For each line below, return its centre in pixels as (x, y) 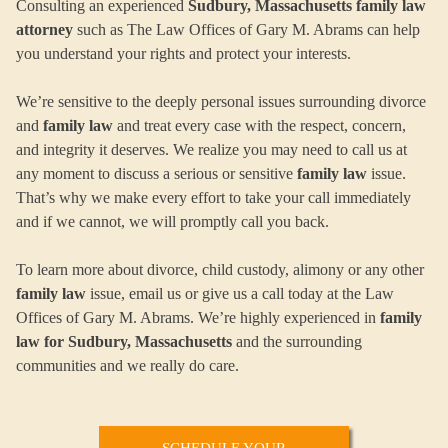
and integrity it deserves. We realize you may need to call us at (211, 149)
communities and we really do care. (127, 365)
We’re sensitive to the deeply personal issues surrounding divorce (221, 101)
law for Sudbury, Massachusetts (124, 341)
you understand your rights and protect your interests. (183, 53)
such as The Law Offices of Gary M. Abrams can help (246, 29)
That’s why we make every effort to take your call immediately (213, 197)
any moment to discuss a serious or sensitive (156, 173)
